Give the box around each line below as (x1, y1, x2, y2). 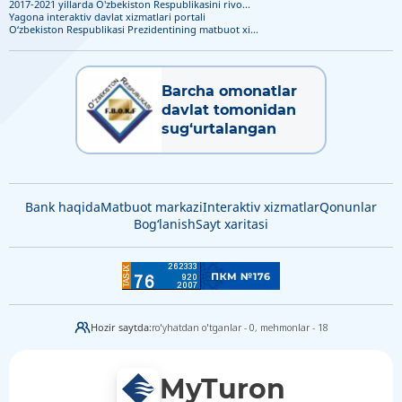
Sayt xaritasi (196, 214, 268, 232)
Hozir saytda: (90, 319, 152, 334)
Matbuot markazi (100, 197, 203, 215)
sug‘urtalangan (162, 119, 276, 137)
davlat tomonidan (162, 100, 296, 118)
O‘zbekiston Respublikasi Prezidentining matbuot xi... (9, 22, 258, 36)
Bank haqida (25, 197, 100, 215)
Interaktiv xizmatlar (203, 197, 319, 215)
